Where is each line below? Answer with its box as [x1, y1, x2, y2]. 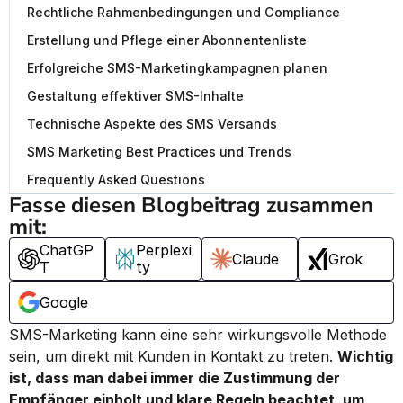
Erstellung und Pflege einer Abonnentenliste [27, 32, 307, 48]
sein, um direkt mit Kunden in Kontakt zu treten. [9, 347, 337, 365]
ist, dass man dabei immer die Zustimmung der [9, 369, 340, 387]
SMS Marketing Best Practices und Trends [27, 144, 291, 159]
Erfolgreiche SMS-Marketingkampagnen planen [27, 60, 327, 76]
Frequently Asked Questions [27, 172, 205, 187]
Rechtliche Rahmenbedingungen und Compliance [27, 4, 340, 20]
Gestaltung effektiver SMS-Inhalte [27, 88, 244, 103]
